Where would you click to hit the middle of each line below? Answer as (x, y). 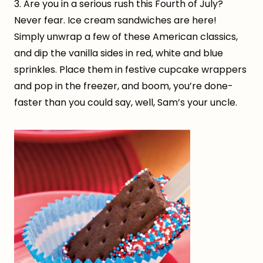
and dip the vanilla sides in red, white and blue (119, 53)
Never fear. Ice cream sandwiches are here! (115, 20)
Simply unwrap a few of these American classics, (126, 36)
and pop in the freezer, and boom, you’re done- (124, 86)
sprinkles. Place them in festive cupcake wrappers (130, 69)
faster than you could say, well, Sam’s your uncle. (126, 102)
